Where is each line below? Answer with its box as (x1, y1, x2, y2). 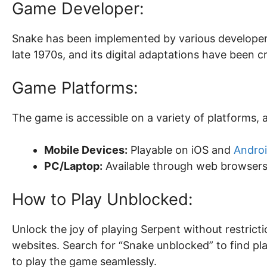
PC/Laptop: (44, 160, 103, 172)
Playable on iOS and (128, 144, 234, 156)
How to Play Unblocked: (12, 190, 193, 209)
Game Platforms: (12, 78, 138, 98)
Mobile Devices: (44, 144, 128, 156)
